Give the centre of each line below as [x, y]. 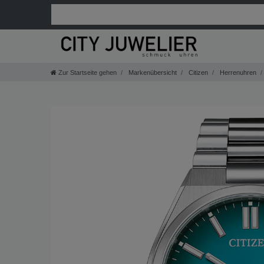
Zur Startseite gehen [88, 72]
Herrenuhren [237, 72]
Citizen [197, 72]
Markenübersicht [152, 72]
